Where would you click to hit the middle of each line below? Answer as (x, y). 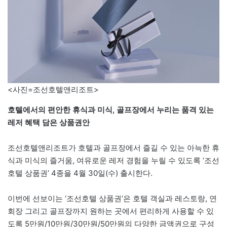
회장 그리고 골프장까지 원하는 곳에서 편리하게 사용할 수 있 (111, 211)
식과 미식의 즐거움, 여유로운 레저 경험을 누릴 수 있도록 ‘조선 (113, 161)
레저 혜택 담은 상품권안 (49, 123)
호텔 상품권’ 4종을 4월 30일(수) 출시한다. (80, 173)
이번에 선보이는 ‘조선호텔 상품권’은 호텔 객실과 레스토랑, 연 (112, 199)
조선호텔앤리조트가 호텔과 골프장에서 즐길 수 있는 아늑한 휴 (113, 148)
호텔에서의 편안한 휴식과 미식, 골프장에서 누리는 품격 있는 (111, 110)
